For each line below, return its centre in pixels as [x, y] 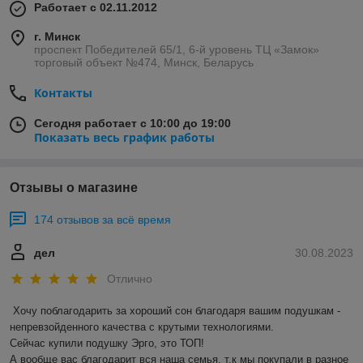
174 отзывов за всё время [102, 220]
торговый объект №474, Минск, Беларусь [144, 63]
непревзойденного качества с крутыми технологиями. [143, 327]
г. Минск [57, 37]
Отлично [130, 278]
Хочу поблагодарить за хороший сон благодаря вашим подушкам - [177, 310]
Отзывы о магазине [74, 188]
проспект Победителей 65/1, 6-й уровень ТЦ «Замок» [177, 50]
